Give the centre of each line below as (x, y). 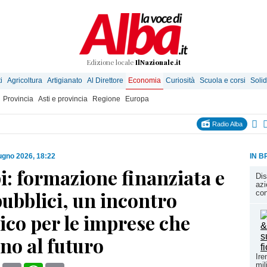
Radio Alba (226, 124)
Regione (106, 99)
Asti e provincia (63, 99)
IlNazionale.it (158, 62)
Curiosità (180, 80)
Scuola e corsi (223, 80)
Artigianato (65, 80)
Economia (145, 80)
